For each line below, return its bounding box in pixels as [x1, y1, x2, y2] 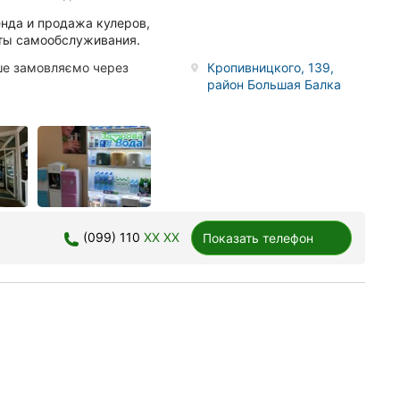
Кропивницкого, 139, [207, 60, 335, 76]
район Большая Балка [207, 77, 342, 93]
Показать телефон [203, 229, 313, 246]
